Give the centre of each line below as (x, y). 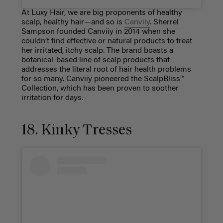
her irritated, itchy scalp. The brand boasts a (97, 51)
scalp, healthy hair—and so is (73, 23)
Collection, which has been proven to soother (100, 89)
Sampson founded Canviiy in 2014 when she (98, 32)
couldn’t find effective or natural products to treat (107, 42)
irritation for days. (52, 98)
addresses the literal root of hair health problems (106, 70)
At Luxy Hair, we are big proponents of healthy (102, 13)
